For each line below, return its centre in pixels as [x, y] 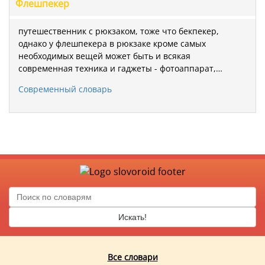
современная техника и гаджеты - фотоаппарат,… [120, 68]
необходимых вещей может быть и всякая [104, 56]
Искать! [132, 217]
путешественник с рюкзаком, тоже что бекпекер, [119, 31]
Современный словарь [65, 89]
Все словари [132, 257]
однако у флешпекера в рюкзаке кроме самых [112, 43]
